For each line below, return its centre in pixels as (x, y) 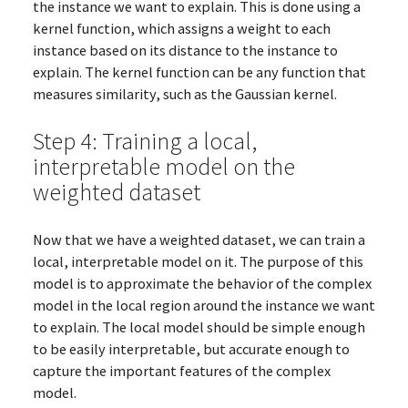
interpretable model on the (163, 167)
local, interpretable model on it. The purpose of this (198, 262)
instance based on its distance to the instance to (185, 51)
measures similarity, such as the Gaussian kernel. (184, 94)
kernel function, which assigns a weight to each (181, 29)
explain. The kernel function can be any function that (199, 72)
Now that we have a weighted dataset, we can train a (199, 240)
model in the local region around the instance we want (204, 306)
